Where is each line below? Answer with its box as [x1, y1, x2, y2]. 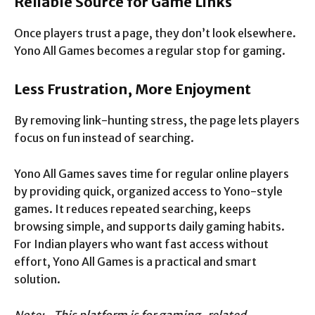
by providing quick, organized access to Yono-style [14, 184, 283, 199]
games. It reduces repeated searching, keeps [14, 202, 251, 217]
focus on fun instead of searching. [14, 131, 194, 146]
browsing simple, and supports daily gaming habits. [14, 219, 285, 234]
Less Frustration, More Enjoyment [14, 80, 251, 98]
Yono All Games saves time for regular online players [14, 167, 289, 181]
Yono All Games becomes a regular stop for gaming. [14, 44, 285, 58]
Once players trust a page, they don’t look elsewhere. [14, 26, 296, 41]
